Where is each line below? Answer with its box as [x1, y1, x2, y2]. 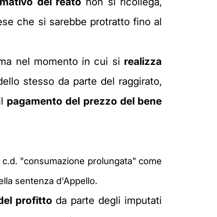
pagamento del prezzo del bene [7, 94, 162, 107]
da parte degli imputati [52, 194, 162, 206]
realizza [124, 55, 162, 67]
